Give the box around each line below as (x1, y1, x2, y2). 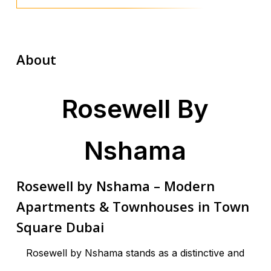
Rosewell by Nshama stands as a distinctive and (26, 246, 245, 259)
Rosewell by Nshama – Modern (16, 176, 215, 195)
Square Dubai (16, 217, 104, 236)
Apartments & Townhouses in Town (16, 197, 249, 215)
